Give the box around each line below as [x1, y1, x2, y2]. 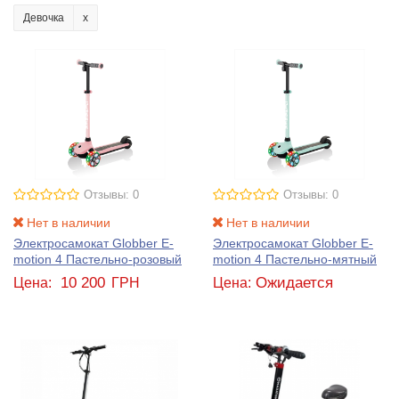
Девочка [23, 12, 64, 25]
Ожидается [256, 273, 333, 291]
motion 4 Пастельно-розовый [13, 251, 182, 266]
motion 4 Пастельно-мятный [213, 251, 377, 266]
